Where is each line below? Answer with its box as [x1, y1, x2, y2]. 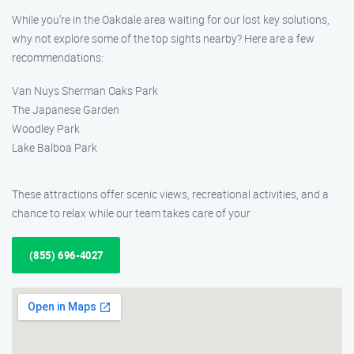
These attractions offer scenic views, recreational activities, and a [12, 186, 329, 201]
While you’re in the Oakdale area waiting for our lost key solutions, [12, 12, 330, 27]
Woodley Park [12, 121, 80, 136]
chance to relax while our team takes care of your [12, 205, 250, 220]
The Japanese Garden [12, 102, 119, 117]
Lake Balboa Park [12, 140, 97, 155]
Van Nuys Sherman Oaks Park [12, 83, 158, 98]
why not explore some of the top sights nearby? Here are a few [12, 31, 314, 46]
